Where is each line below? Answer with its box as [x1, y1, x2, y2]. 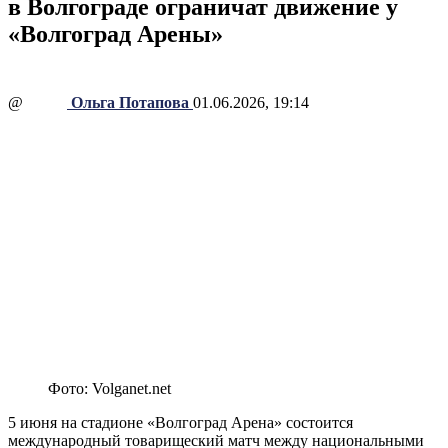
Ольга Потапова [71, 93, 189, 111]
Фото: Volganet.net [48, 380, 171, 398]
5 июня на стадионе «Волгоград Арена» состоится [8, 414, 353, 432]
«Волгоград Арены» [8, 20, 223, 47]
